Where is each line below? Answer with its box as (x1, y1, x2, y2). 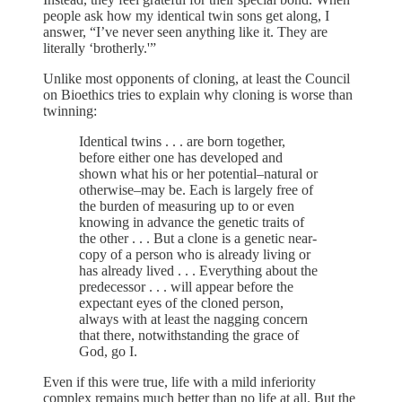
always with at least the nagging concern (79, 310, 308, 327)
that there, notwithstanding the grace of (79, 327, 299, 343)
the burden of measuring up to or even (79, 197, 294, 214)
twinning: (43, 102, 97, 118)
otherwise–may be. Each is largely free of (79, 181, 313, 197)
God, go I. (79, 343, 137, 359)
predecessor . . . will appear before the (79, 278, 293, 294)
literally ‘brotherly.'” (43, 39, 156, 56)
